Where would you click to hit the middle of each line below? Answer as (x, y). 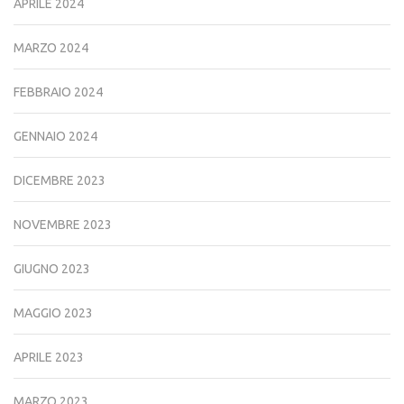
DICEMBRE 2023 (60, 180)
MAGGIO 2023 (53, 312)
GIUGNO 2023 (52, 268)
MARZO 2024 (51, 47)
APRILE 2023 (49, 357)
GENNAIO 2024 (55, 136)
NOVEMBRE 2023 (63, 224)
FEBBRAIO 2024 (58, 92)
